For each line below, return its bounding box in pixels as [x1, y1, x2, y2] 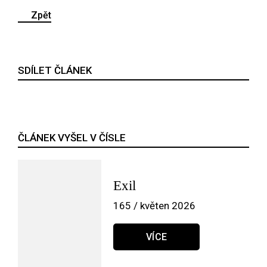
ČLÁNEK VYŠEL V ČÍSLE [18, 132, 126, 144]
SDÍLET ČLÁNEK [18, 64, 92, 77]
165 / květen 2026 [113, 200, 195, 212]
